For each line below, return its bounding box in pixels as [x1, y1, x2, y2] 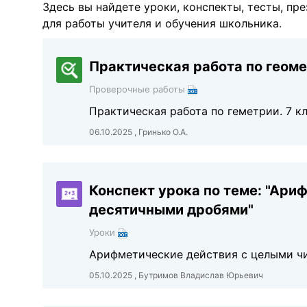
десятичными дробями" [89, 201, 254, 218]
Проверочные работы [89, 84, 188, 95]
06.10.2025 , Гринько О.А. [89, 127, 188, 137]
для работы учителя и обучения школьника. [42, 16, 282, 30]
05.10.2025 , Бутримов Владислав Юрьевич [89, 270, 264, 280]
